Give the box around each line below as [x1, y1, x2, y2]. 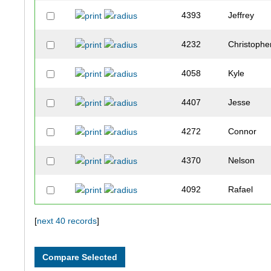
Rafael [228, 184, 253, 195]
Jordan [228, 243, 255, 253]
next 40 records [37, 216, 97, 226]
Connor [228, 126, 257, 137]
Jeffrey [228, 10, 255, 21]
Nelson [228, 155, 255, 166]
